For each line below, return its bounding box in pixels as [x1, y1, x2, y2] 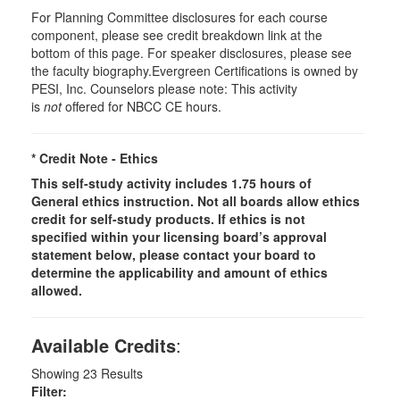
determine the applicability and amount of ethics [31, 262, 328, 281]
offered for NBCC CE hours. [62, 96, 221, 115]
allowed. [31, 280, 82, 299]
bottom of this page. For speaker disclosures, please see [31, 43, 352, 62]
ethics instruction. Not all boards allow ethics [82, 191, 360, 210]
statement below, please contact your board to [31, 245, 316, 263]
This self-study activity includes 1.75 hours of [31, 173, 312, 192]
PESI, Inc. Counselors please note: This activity [31, 79, 297, 97]
